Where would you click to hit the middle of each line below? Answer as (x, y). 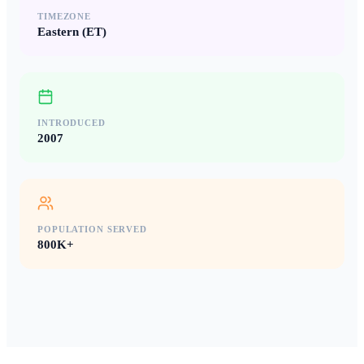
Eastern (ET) (72, 32)
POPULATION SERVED (92, 230)
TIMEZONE (65, 17)
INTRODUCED (71, 123)
